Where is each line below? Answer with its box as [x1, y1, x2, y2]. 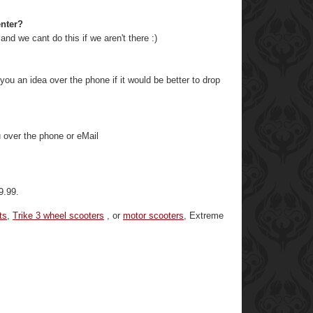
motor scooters [123, 210, 184, 221]
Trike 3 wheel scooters [13, 210, 104, 221]
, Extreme [184, 210, 224, 221]
